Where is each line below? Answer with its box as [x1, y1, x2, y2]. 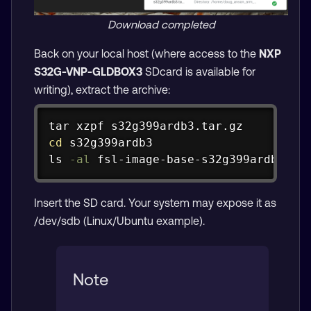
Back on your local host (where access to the [34, 47, 259, 60]
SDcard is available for [142, 65, 255, 78]
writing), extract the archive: [34, 83, 170, 96]
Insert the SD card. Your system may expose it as [34, 196, 276, 210]
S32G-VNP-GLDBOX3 [34, 65, 142, 78]
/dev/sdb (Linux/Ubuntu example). [34, 215, 205, 228]
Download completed [107, 17, 215, 31]
